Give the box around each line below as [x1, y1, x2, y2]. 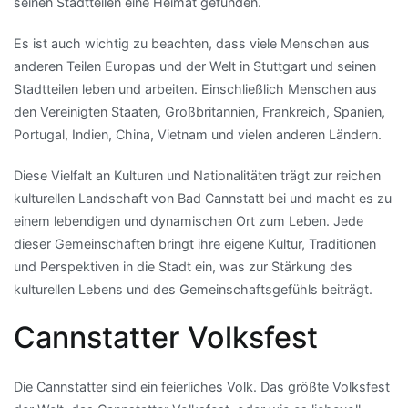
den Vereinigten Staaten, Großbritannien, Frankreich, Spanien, [14, 103, 385, 119]
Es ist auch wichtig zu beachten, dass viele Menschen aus [14, 35, 370, 51]
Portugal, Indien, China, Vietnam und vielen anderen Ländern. [14, 126, 382, 142]
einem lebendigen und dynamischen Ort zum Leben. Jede [14, 212, 363, 229]
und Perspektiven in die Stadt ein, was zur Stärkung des [14, 258, 352, 274]
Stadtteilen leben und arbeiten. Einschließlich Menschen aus [14, 80, 377, 97]
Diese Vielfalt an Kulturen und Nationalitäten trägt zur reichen [14, 167, 381, 183]
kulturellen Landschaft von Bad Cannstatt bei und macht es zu [14, 189, 392, 206]
